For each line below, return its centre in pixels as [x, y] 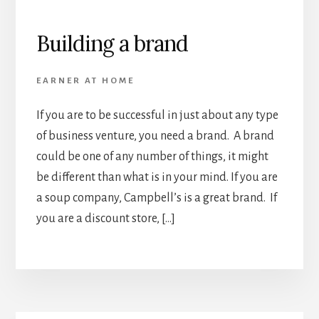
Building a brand [112, 43]
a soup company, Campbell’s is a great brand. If [156, 198]
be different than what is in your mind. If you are [157, 177]
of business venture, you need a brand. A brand [155, 136]
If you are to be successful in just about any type [157, 115]
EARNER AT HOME [85, 80]
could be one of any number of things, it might [152, 156]
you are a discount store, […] [105, 218]
